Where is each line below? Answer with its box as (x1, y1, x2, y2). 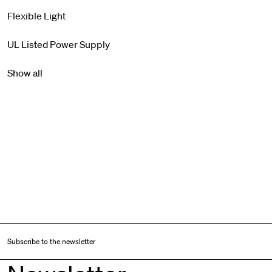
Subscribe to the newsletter (7, 236, 95, 246)
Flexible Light (7, 10, 66, 22)
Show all (7, 67, 42, 79)
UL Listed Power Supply (7, 38, 110, 50)
